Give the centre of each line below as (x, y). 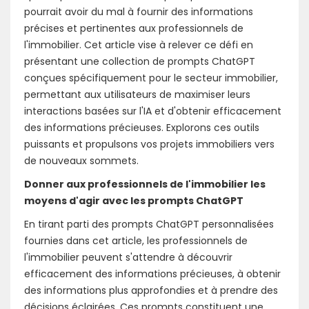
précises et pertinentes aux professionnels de (134, 28)
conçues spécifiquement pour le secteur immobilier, (151, 78)
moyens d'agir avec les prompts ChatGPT (134, 201)
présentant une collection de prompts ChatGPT (140, 61)
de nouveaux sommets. (81, 161)
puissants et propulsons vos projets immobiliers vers (149, 144)
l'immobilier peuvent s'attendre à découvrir (128, 257)
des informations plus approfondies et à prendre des (151, 290)
